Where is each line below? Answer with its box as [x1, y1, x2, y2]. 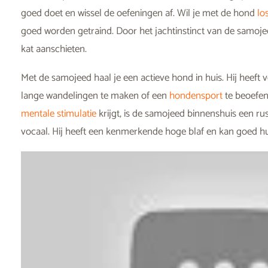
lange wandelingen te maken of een [21, 87, 169, 105]
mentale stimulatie [21, 105, 96, 123]
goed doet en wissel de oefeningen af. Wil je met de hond [21, 5, 257, 22]
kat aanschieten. [21, 41, 87, 58]
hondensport [169, 87, 223, 105]
